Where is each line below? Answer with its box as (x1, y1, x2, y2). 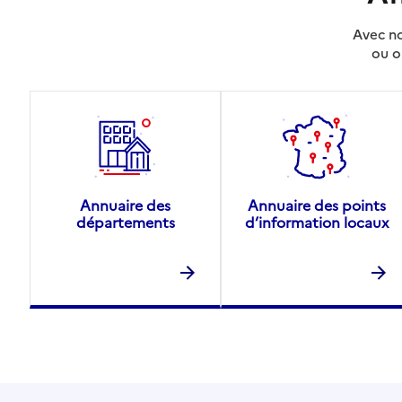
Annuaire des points (247, 195, 386, 215)
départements (75, 212, 175, 232)
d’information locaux (244, 212, 389, 232)
